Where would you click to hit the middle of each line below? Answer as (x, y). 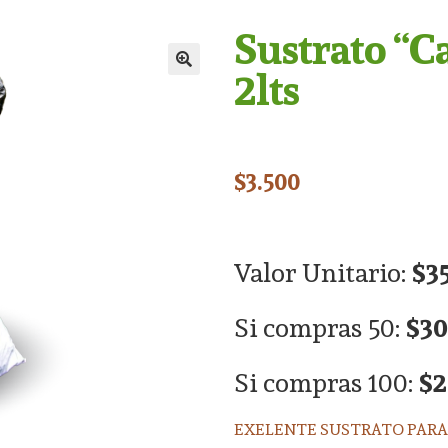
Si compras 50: (320, 327)
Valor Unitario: (323, 272)
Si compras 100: (326, 382)
